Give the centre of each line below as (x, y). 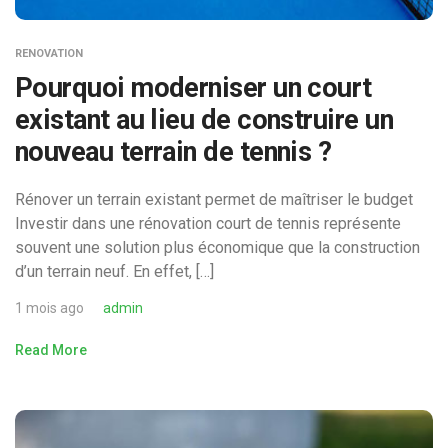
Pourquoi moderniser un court (193, 87)
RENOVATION (49, 53)
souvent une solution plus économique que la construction (217, 247)
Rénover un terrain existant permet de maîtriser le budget (214, 199)
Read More (51, 349)
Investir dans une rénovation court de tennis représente (208, 223)
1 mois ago (49, 307)
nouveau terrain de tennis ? (173, 151)
